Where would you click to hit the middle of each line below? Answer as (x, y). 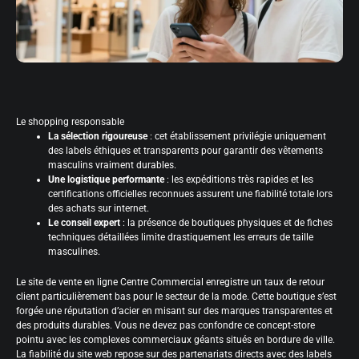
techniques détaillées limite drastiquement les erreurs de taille (181, 237)
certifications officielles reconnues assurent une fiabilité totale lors (190, 194)
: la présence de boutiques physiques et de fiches (226, 222)
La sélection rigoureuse (98, 136)
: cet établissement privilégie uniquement (237, 136)
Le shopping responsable (70, 121)
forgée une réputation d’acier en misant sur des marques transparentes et (174, 311)
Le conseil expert (84, 222)
